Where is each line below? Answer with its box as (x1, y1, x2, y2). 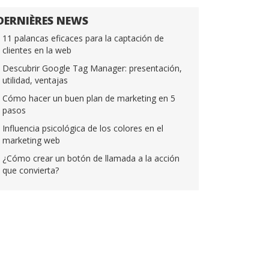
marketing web (2, 134, 60, 146)
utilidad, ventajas (2, 74, 68, 86)
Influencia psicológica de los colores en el (2, 122, 163, 134)
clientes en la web (2, 44, 71, 56)
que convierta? (2, 165, 59, 176)
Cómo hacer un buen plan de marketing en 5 (2, 92, 175, 104)
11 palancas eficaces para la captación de (2, 32, 164, 44)
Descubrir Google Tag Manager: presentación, (2, 62, 182, 74)
